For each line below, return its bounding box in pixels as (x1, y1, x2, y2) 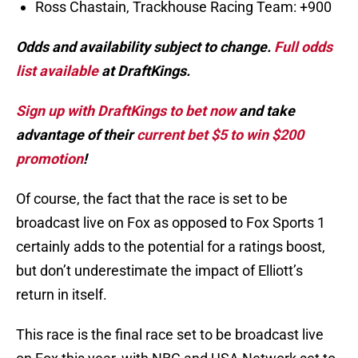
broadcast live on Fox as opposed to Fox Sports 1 (16, 214, 325, 232)
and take (236, 102, 295, 120)
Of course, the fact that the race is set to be (16, 190, 288, 208)
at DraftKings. (98, 62, 190, 80)
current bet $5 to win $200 (137, 126, 304, 144)
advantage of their (16, 126, 137, 144)
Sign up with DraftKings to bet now (16, 102, 236, 120)
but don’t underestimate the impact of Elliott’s (16, 262, 303, 280)
